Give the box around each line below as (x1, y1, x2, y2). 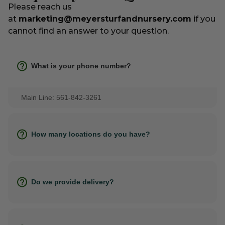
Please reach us (8, 2, 72, 12)
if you (191, 14, 215, 24)
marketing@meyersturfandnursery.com (19, 14, 191, 24)
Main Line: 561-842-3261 (21, 93, 101, 101)
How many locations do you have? (31, 130, 150, 138)
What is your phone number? (31, 61, 131, 70)
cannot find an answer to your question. (8, 26, 169, 36)
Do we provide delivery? (31, 177, 114, 186)
